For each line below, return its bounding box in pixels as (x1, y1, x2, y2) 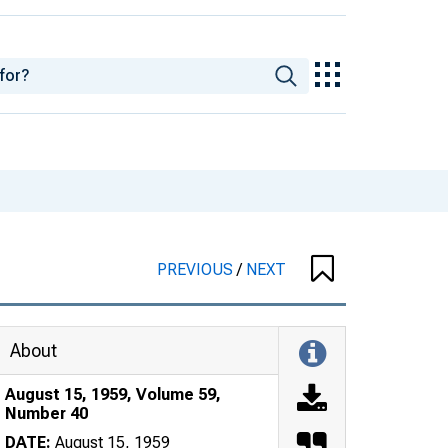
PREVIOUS (157, 259, 237, 279)
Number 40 (5, 403, 88, 423)
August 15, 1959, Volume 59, (5, 384, 221, 404)
